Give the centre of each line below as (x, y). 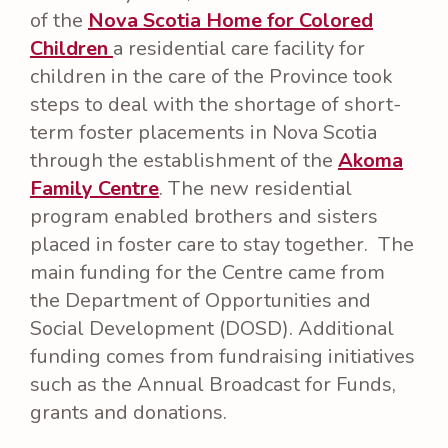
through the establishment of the (184, 160)
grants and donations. (128, 412)
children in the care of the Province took (211, 76)
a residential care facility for (239, 48)
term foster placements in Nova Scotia (203, 132)
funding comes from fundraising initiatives (222, 356)
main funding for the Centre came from (207, 272)
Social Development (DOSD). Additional (212, 328)
